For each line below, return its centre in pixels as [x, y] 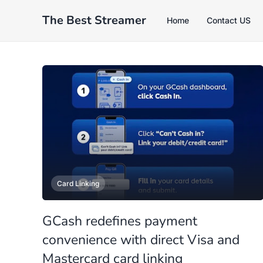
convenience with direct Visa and [141, 240]
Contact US [229, 20]
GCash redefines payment [120, 221]
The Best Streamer [94, 20]
